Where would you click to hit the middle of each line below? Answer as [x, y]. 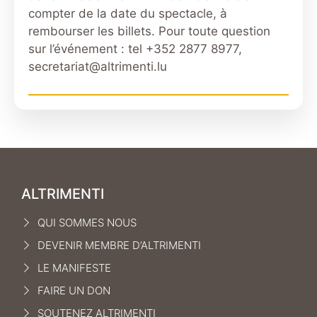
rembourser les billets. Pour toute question [149, 31]
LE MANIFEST [71, 267]
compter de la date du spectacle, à [128, 14]
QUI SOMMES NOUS [87, 222]
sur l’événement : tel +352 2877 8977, [135, 49]
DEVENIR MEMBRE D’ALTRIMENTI [119, 245]
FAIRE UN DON [74, 290]
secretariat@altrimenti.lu [98, 67]
